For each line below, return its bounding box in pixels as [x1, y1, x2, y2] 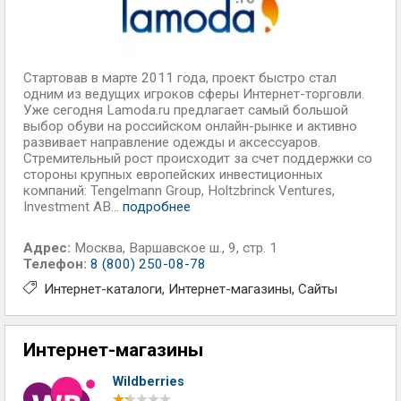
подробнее [123, 199, 191, 215]
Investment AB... [23, 199, 123, 215]
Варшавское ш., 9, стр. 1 [129, 240, 277, 256]
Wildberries [113, 374, 184, 389]
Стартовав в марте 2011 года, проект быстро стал [23, 70, 337, 86]
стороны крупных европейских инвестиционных [23, 166, 323, 183]
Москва [74, 240, 123, 256]
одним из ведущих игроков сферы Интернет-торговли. [23, 86, 364, 102]
